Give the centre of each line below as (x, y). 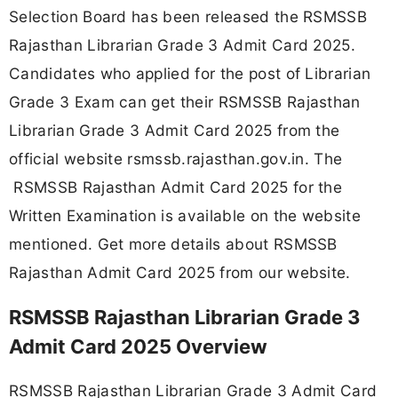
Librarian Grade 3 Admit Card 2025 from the (175, 131)
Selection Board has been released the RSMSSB (188, 17)
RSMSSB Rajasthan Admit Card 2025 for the (176, 187)
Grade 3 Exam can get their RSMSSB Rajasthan (185, 102)
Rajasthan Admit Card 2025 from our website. (183, 273)
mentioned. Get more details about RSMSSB (173, 244)
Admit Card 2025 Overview (138, 346)
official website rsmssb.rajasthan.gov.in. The (176, 159)
